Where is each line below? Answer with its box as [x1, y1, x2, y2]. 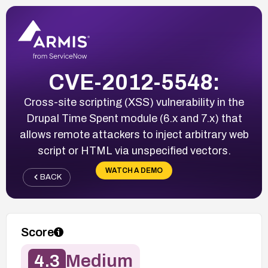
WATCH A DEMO [105, 166, 163, 175]
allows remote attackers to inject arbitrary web [19, 128, 249, 141]
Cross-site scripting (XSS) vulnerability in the [24, 96, 244, 108]
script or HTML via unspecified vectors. [37, 144, 231, 157]
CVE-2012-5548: [48, 70, 220, 95]
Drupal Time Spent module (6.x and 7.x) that [26, 112, 242, 124]
